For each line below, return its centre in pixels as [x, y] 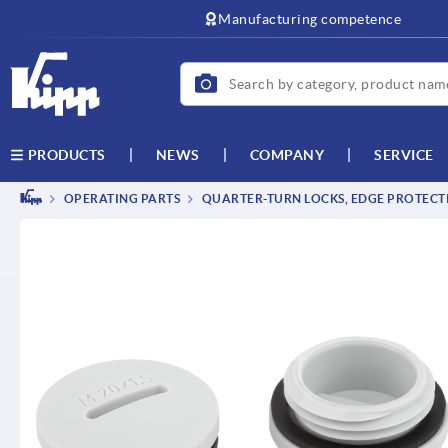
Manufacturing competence [310, 19]
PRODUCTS [65, 155]
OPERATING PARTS [120, 199]
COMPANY [286, 154]
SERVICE [404, 154]
